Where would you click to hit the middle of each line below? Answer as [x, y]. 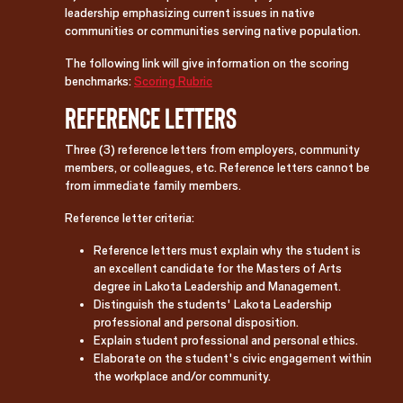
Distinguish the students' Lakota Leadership [213, 304]
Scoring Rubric [173, 81]
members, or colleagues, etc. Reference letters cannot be [217, 167]
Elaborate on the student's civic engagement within [233, 358]
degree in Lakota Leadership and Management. [217, 286]
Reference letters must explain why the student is [227, 250]
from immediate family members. [153, 185]
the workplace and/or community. [182, 376]
